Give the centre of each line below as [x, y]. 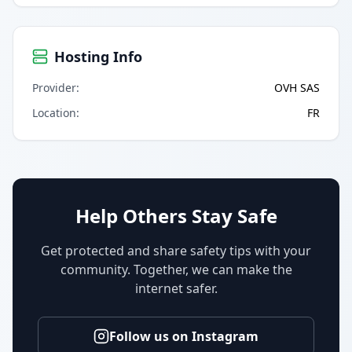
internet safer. [176, 288]
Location [54, 112]
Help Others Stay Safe [176, 215]
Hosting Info [98, 56]
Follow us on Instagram [184, 336]
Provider [54, 87]
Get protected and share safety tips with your [176, 250]
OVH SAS [297, 87]
